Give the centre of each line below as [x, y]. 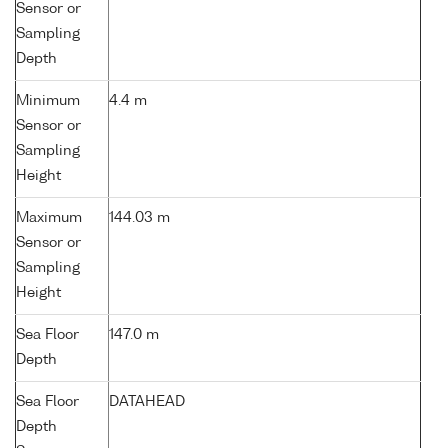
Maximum [49, 218]
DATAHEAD [147, 402]
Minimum [48, 101]
